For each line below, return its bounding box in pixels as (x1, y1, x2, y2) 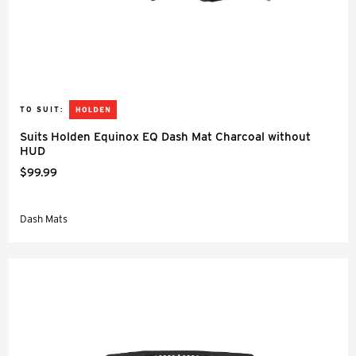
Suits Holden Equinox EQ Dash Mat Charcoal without (20, 130, 311, 144)
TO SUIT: (20, 105, 64, 114)
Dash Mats (20, 213, 68, 225)
